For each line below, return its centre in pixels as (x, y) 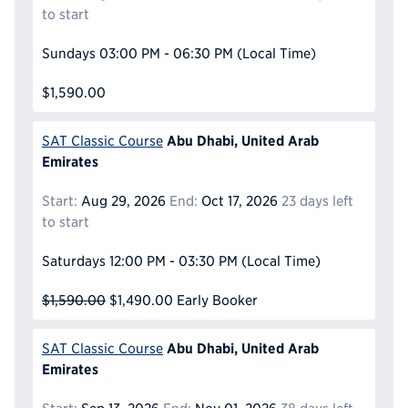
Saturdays (74, 261)
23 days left (317, 201)
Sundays (69, 54)
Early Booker (217, 301)
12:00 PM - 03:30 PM (173, 261)
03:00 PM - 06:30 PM (166, 54)
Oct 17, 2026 (237, 201)
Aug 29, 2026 (122, 201)
